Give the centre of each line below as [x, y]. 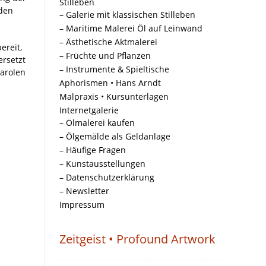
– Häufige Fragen [93, 150]
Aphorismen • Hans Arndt [110, 83]
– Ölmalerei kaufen [97, 123]
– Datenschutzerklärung [107, 177]
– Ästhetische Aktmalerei [108, 42]
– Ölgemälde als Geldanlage [115, 136]
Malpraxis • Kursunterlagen [114, 96]
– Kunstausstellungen [102, 164]
